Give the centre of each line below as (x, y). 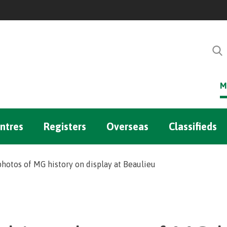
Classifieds (193, 126)
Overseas (127, 126)
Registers (65, 126)
